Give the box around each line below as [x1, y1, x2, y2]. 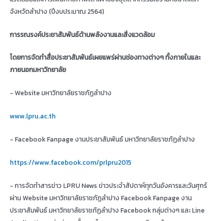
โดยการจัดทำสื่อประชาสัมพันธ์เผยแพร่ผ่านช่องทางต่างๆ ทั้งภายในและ [10, 52, 200, 63]
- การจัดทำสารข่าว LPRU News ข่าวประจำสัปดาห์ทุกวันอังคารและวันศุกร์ [10, 180, 207, 190]
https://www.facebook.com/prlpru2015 [10, 157, 131, 167]
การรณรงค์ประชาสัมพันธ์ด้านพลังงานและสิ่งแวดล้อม [10, 29, 155, 39]
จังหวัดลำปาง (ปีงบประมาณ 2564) [10, 6, 104, 16]
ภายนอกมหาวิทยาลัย [10, 65, 66, 75]
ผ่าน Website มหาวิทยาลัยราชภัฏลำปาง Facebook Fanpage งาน [10, 192, 192, 203]
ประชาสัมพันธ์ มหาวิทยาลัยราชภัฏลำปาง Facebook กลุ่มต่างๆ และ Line [10, 205, 205, 215]
